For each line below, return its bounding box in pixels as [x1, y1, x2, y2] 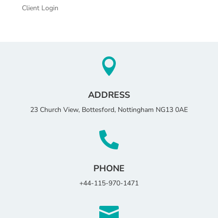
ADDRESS [88, 89, 130, 101]
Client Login [21, 3, 58, 13]
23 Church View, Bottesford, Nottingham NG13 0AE [30, 105, 188, 114]
